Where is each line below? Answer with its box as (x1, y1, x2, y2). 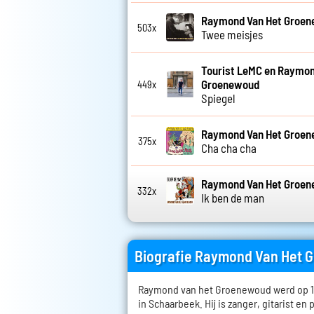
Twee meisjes (201, 27, 263, 42)
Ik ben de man (201, 191, 264, 205)
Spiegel (201, 91, 235, 106)
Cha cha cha (201, 141, 257, 156)
